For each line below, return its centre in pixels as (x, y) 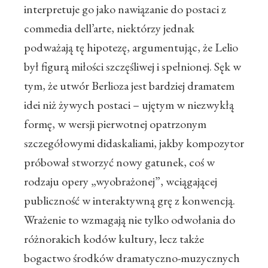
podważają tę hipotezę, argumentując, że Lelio (131, 48)
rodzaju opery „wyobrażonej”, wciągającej (121, 182)
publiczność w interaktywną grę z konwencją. (130, 201)
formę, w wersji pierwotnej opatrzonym (115, 124)
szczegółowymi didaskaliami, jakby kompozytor (134, 143)
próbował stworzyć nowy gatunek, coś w (119, 162)
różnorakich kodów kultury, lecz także (114, 239)
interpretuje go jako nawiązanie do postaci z (125, 9)
